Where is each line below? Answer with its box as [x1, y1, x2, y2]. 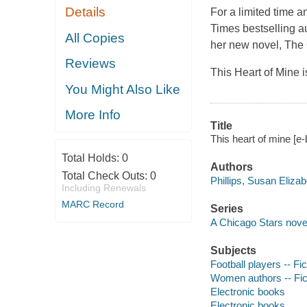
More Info [65, 108, 121, 123]
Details [65, 5, 106, 20]
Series [210, 203, 243, 215]
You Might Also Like [65, 82, 181, 97]
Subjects [210, 244, 256, 256]
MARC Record [61, 198, 124, 210]
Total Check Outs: [61, 169, 150, 182]
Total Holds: [61, 151, 122, 164]
